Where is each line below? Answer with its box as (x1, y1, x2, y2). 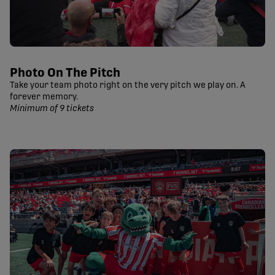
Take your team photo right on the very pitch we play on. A (10, 81, 246, 90)
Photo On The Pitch (10, 67, 120, 80)
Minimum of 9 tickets (10, 104, 94, 114)
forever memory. (10, 93, 78, 102)
